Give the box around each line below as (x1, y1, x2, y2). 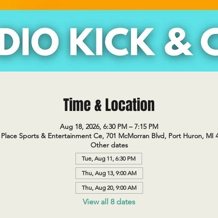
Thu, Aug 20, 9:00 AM (81, 184, 137, 191)
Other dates (90, 141, 128, 149)
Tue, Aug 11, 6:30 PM (81, 155, 136, 162)
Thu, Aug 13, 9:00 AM (81, 169, 137, 177)
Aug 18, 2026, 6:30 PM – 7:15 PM (60, 122, 158, 131)
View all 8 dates (83, 197, 135, 206)
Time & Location (63, 94, 155, 116)
